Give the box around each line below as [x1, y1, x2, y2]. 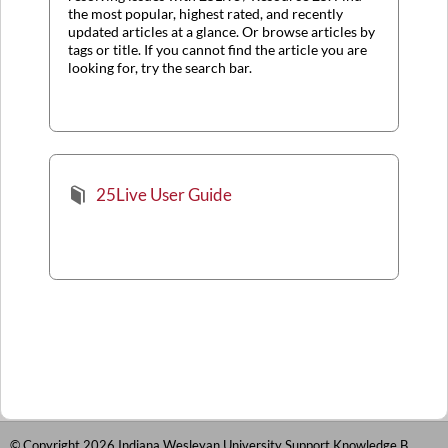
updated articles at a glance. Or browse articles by [68, 22, 375, 40]
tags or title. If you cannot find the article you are [68, 40, 367, 58]
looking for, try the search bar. [68, 58, 252, 76]
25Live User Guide [95, 184, 232, 206]
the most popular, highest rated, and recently [68, 4, 343, 22]
